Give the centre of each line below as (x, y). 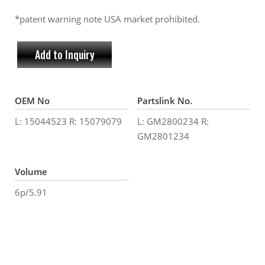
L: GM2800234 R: (173, 121)
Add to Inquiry (64, 54)
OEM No (32, 100)
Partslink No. (164, 100)
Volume (31, 171)
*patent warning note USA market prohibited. (107, 19)
